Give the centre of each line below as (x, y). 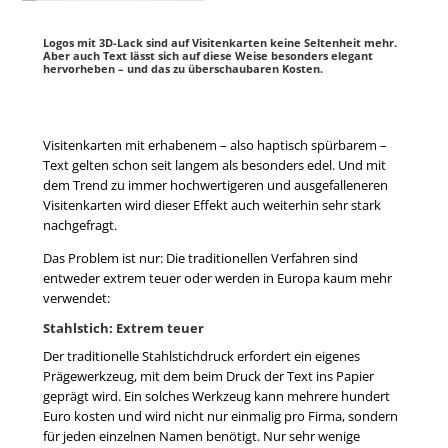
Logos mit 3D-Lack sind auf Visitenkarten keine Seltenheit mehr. (219, 43)
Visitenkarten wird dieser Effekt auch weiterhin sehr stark (211, 205)
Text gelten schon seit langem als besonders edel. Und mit (214, 165)
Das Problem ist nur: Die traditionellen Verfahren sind (200, 258)
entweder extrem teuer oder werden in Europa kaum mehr (217, 278)
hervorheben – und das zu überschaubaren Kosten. (182, 69)
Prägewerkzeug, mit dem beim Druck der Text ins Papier (208, 376)
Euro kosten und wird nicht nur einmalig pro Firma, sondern (220, 416)
